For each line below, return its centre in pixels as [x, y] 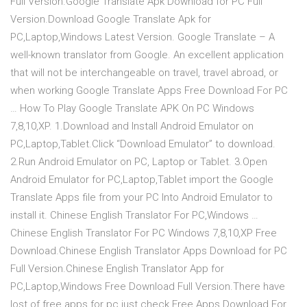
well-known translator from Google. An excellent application [147, 55]
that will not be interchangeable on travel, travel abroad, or [144, 73]
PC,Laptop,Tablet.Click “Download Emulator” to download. [143, 144]
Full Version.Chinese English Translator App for [117, 269]
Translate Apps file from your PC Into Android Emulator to [142, 198]
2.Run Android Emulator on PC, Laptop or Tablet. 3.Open [139, 162]
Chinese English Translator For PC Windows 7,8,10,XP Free [144, 233]
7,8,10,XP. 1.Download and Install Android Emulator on [132, 126]
